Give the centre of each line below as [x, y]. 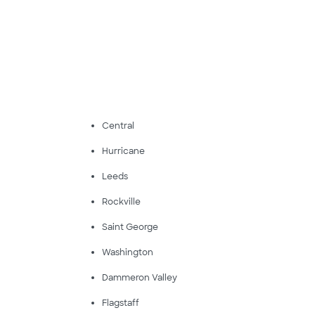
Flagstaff [120, 303]
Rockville [121, 201]
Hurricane [123, 151]
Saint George [130, 227]
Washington [127, 252]
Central [118, 126]
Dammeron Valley [139, 277]
